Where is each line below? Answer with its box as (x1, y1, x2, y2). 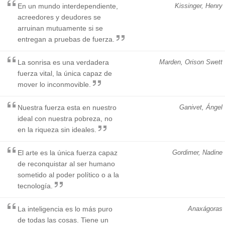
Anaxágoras (188, 204, 222, 212)
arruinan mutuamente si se (18, 24, 103, 32)
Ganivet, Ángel (179, 103, 222, 111)
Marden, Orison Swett (159, 58, 222, 66)
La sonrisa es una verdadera (18, 58, 109, 66)
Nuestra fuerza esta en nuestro (18, 103, 117, 111)
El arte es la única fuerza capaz (18, 148, 118, 157)
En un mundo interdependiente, (18, 2, 118, 10)
